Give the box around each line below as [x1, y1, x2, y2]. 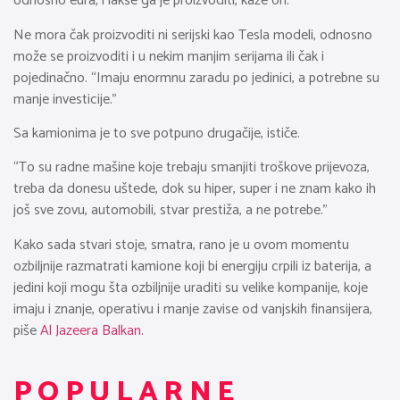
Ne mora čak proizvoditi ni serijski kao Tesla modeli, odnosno [13, 22, 372, 47]
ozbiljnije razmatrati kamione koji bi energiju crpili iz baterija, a [13, 254, 371, 279]
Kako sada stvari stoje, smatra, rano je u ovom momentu [13, 232, 349, 257]
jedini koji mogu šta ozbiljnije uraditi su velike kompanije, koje [13, 275, 368, 300]
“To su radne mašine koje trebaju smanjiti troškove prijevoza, [13, 155, 370, 180]
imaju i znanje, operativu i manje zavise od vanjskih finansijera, [13, 296, 372, 321]
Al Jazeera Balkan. [40, 318, 144, 343]
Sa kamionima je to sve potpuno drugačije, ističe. [13, 121, 300, 146]
